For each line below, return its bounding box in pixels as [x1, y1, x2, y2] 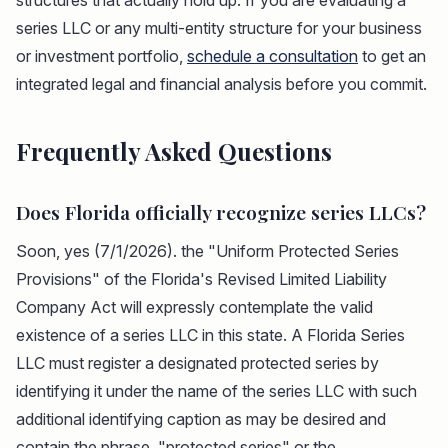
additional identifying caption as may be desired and [16, 409, 386, 430]
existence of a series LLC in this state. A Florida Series [16, 325, 405, 346]
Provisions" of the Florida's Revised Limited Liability [16, 269, 387, 290]
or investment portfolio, [16, 46, 187, 67]
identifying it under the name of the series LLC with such [16, 381, 417, 402]
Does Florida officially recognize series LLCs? [16, 199, 426, 226]
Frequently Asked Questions [16, 135, 332, 168]
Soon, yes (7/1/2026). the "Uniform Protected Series [16, 241, 399, 262]
